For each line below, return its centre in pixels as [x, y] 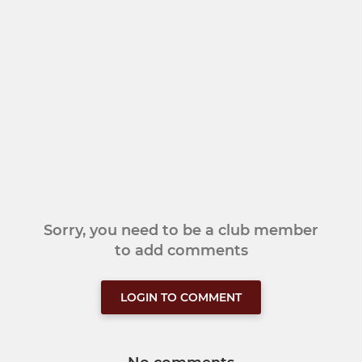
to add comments [181, 251]
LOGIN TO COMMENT [181, 298]
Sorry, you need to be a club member [181, 231]
